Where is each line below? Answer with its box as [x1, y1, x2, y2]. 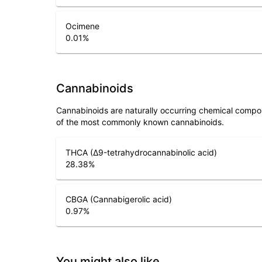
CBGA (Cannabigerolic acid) [65, 194, 172, 204]
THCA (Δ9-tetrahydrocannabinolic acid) [65, 147, 217, 157]
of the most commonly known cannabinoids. [56, 117, 224, 127]
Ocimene [65, 21, 99, 31]
